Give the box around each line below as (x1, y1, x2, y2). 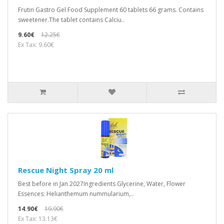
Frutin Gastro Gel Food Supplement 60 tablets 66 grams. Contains (18, 5, 203, 14)
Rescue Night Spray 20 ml (18, 164, 113, 175)
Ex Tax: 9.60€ (18, 40, 54, 49)
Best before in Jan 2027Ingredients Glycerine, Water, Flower (18, 179, 185, 188)
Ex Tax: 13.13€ (18, 214, 57, 223)
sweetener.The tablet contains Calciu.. (18, 15, 124, 24)
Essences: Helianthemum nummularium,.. (18, 189, 133, 198)
